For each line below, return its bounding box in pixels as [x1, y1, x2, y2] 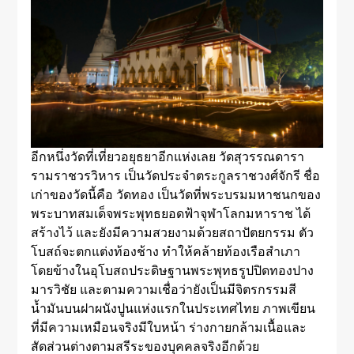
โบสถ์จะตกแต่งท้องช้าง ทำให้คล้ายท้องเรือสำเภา [30, 245, 300, 259]
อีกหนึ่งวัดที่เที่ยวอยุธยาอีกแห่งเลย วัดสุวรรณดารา [30, 150, 304, 164]
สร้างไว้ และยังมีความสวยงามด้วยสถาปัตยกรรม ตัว [30, 226, 314, 240]
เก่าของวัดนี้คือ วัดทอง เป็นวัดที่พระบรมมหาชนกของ [30, 188, 321, 202]
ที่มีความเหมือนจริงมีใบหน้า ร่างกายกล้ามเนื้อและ [30, 321, 307, 335]
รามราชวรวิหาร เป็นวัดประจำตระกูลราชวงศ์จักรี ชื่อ [30, 169, 320, 183]
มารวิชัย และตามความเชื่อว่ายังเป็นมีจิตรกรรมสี [30, 283, 296, 297]
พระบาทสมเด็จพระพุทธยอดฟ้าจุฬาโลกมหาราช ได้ [30, 207, 311, 221]
